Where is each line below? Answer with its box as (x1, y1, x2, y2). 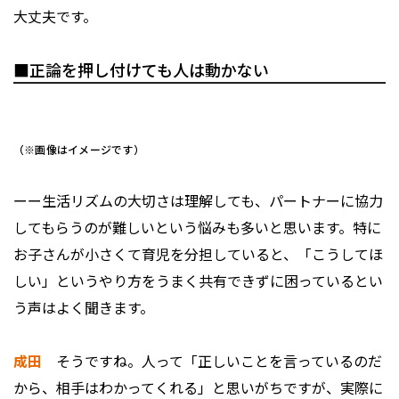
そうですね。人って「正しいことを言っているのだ (42, 350, 382, 372)
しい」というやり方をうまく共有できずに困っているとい (13, 270, 383, 292)
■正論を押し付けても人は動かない (13, 58, 269, 82)
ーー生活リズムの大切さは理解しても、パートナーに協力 (13, 190, 383, 212)
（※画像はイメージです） (13, 142, 144, 158)
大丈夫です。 (13, 5, 97, 28)
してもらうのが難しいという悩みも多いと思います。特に (13, 216, 381, 239)
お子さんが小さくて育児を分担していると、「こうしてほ (13, 243, 383, 265)
